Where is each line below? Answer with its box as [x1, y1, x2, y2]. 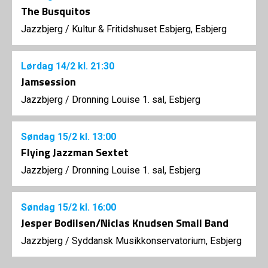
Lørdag [21, 60, 56, 72]
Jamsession [21, 74, 76, 90]
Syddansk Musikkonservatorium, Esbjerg [72, 235, 242, 246]
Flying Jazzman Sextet [21, 144, 129, 160]
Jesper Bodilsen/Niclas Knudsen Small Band [21, 215, 229, 231]
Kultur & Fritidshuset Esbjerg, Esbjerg [72, 23, 227, 35]
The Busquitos [21, 3, 90, 19]
